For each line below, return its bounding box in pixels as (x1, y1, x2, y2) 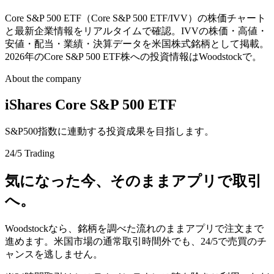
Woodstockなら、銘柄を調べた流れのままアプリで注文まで (5, 223, 264, 234)
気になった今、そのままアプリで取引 (5, 172, 262, 189)
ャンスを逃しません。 (5, 248, 103, 259)
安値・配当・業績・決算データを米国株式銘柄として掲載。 (5, 38, 269, 49)
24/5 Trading (5, 147, 54, 158)
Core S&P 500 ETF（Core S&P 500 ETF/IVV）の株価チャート (5, 12, 266, 23)
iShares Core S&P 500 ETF (5, 96, 177, 113)
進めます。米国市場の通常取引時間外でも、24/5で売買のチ (5, 235, 267, 246)
